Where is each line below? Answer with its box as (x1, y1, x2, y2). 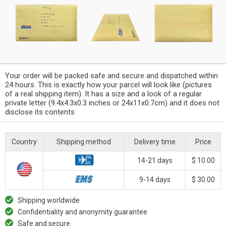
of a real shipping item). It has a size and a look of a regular (5, 89, 202, 98)
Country (12, 137, 37, 146)
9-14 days (139, 175, 171, 184)
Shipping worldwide (18, 196, 80, 204)
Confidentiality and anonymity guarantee (18, 207, 147, 216)
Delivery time (134, 137, 176, 146)
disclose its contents (5, 107, 75, 117)
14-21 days (137, 156, 173, 164)
